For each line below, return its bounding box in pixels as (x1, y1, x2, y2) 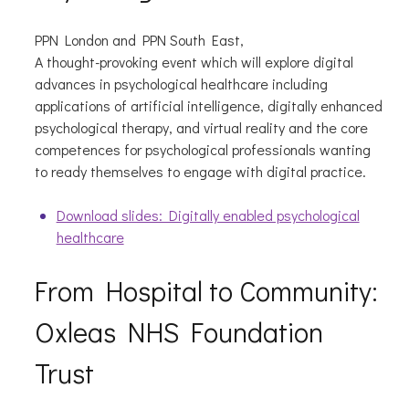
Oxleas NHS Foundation (34, 313, 323, 351)
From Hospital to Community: (34, 272, 378, 309)
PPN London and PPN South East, (34, 30, 247, 50)
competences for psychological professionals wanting (34, 140, 371, 160)
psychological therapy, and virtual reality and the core (34, 118, 368, 138)
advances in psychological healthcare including (34, 74, 328, 94)
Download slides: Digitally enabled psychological (56, 205, 360, 225)
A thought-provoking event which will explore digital (34, 52, 353, 72)
